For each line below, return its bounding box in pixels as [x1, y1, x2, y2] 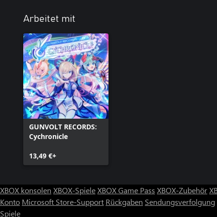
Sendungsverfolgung [145, 197, 215, 207]
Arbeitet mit [23, 14, 76, 24]
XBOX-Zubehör [157, 185, 207, 195]
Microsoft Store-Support [22, 197, 104, 207]
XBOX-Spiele [53, 185, 95, 195]
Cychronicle [29, 132, 68, 141]
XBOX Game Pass [97, 185, 155, 195]
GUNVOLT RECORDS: [29, 122, 97, 131]
